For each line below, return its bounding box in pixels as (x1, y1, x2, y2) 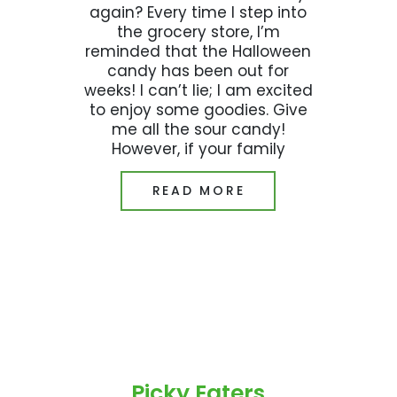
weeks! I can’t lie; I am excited (83, 80, 313, 102)
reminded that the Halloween (85, 41, 312, 63)
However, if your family (111, 138, 285, 160)
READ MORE (152, 182, 245, 200)
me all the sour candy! (111, 119, 285, 141)
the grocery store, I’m (116, 21, 280, 43)
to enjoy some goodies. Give (89, 99, 307, 121)
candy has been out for (107, 60, 290, 82)
